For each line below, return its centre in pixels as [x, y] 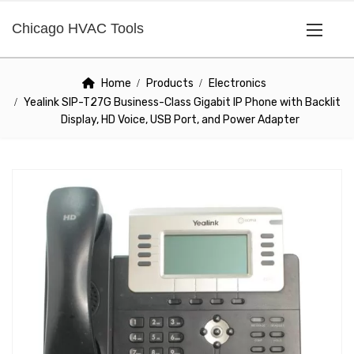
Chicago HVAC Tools [78, 28]
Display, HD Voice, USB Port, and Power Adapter [180, 120]
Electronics [237, 83]
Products [170, 83]
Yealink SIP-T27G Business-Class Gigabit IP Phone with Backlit [182, 102]
